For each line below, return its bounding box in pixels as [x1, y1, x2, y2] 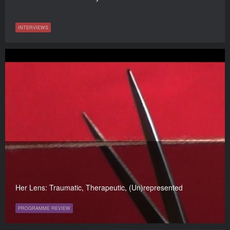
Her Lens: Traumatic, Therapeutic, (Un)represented [15, 182, 183, 193]
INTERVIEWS [18, 24, 48, 31]
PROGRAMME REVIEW [18, 205, 70, 212]
